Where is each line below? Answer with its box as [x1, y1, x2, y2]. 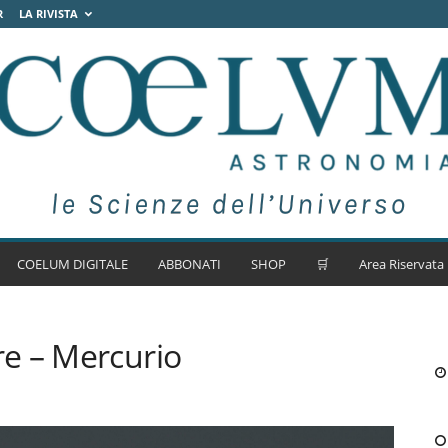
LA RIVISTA [18, 6, 78, 21]
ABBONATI [157, 255, 221, 273]
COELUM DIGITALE [16, 255, 128, 273]
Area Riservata [358, 255, 444, 273]
